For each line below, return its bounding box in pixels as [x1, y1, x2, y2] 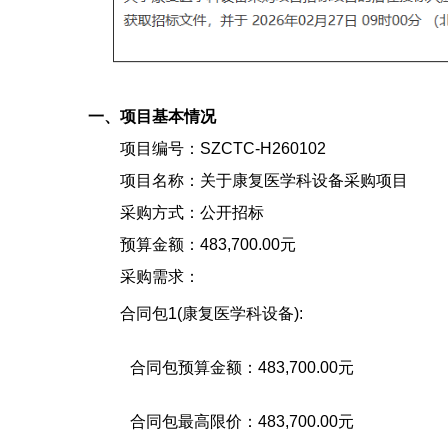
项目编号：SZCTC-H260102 [120, 140, 326, 158]
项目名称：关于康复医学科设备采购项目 [120, 172, 408, 190]
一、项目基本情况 [88, 108, 216, 126]
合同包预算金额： [130, 359, 258, 377]
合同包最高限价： [130, 413, 258, 431]
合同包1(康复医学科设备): [120, 305, 303, 323]
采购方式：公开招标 [120, 204, 264, 222]
